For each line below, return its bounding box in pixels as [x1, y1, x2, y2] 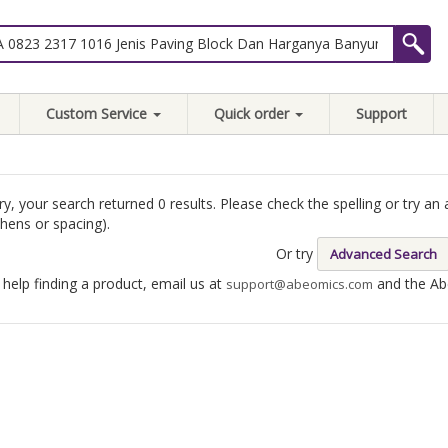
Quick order [214, 104, 293, 123]
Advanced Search [329, 245, 437, 263]
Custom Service [46, 104, 151, 123]
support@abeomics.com [225, 275, 373, 293]
